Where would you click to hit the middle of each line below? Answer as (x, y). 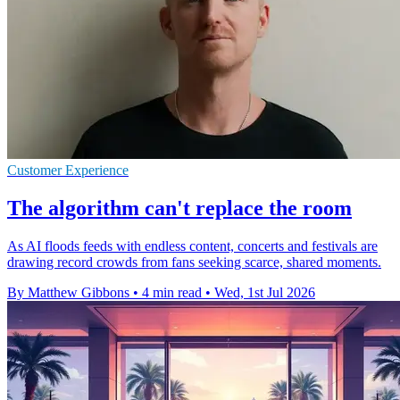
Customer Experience (68, 171)
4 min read (172, 292)
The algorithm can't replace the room (179, 208)
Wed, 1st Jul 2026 (265, 292)
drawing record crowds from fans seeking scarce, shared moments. (194, 262)
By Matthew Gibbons (68, 292)
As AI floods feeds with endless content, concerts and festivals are (192, 246)
